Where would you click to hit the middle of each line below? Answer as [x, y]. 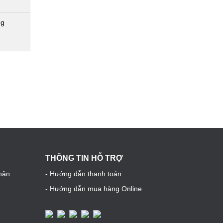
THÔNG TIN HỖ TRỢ [84, 158]
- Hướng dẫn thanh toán [83, 174]
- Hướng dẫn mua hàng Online [94, 189]
